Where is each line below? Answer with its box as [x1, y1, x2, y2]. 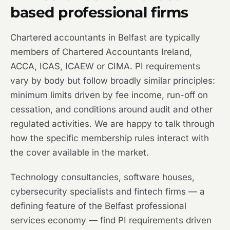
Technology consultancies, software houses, [10, 172, 195, 183]
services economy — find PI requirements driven [10, 215, 212, 226]
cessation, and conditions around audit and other [10, 104, 213, 115]
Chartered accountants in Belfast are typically [10, 32, 200, 43]
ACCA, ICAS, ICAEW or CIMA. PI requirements [10, 61, 200, 72]
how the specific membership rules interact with [10, 133, 209, 144]
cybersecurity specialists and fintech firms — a [10, 186, 205, 197]
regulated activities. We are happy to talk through [10, 119, 215, 129]
